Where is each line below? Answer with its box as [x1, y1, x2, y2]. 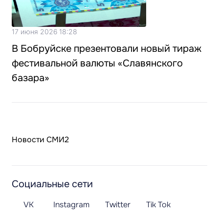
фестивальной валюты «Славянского [12, 57, 183, 70]
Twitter [105, 199, 131, 210]
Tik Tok [146, 199, 171, 210]
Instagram [53, 199, 89, 210]
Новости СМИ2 [12, 134, 69, 145]
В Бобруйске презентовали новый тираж [12, 43, 201, 55]
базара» [12, 72, 49, 85]
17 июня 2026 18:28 [12, 27, 77, 36]
